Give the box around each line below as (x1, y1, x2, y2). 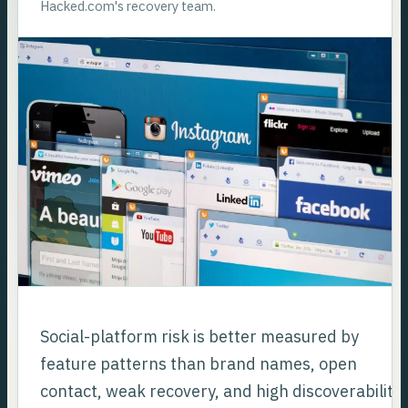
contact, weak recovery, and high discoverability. (40, 380, 406, 402)
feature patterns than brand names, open (40, 352, 358, 374)
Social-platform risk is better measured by (40, 325, 360, 347)
